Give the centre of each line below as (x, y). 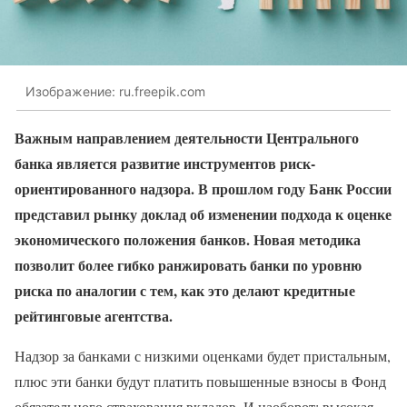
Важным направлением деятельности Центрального (187, 138)
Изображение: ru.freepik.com (115, 91)
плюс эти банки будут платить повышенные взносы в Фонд (200, 382)
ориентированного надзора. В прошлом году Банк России (203, 189)
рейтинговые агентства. (94, 316)
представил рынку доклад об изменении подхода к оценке (203, 214)
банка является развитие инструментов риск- (165, 164)
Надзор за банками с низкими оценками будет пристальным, (203, 356)
